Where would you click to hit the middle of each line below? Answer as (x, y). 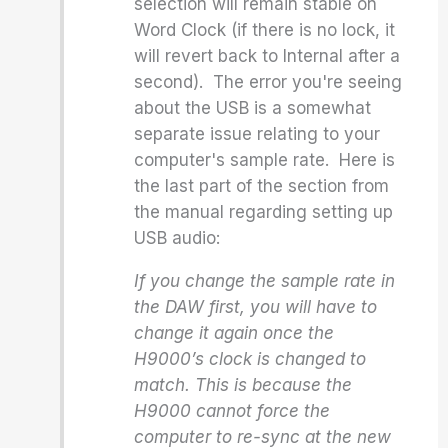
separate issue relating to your (257, 134)
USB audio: (177, 238)
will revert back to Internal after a (267, 56)
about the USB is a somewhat (253, 108)
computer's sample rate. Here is (265, 160)
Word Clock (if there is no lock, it (265, 30)
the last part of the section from (262, 186)
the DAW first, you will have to (256, 307)
